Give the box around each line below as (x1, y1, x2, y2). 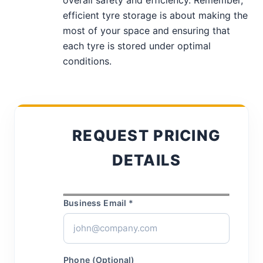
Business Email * (63, 197, 134, 208)
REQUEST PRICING (72, 126, 221, 145)
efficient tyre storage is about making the (63, 9, 248, 22)
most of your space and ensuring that (63, 25, 231, 37)
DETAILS (112, 151, 181, 170)
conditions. (63, 55, 112, 68)
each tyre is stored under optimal (63, 40, 211, 52)
